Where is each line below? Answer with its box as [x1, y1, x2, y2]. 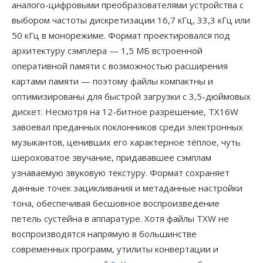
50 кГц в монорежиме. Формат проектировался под [12, 29, 230, 41]
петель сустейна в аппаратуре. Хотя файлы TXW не [12, 213, 229, 224]
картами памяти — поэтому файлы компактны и [12, 75, 213, 87]
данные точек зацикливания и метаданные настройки [12, 182, 242, 194]
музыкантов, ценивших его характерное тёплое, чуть [12, 136, 241, 148]
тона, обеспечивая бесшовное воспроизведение [12, 197, 220, 209]
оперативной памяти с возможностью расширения [12, 60, 228, 72]
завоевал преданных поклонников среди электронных [12, 121, 243, 133]
